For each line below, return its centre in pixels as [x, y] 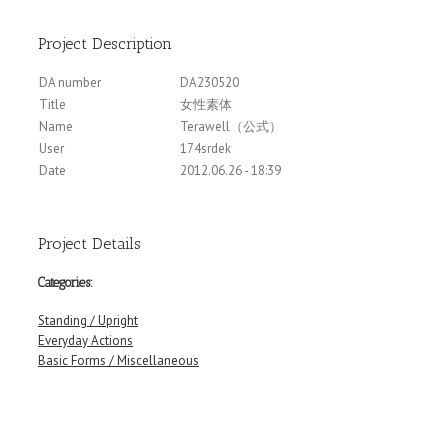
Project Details [89, 243]
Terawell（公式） [231, 126]
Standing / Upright [88, 320]
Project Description [105, 43]
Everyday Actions [85, 340]
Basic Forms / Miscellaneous [118, 360]
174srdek [205, 148]
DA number [70, 82]
